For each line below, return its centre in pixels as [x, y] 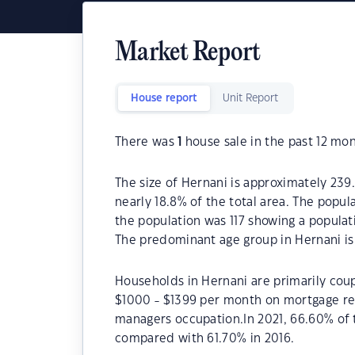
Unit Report [250, 98]
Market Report [188, 53]
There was [147, 142]
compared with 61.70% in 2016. [205, 339]
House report [164, 98]
